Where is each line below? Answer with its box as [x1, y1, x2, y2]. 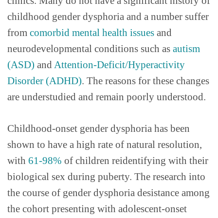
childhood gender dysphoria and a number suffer [7, 11, 209, 22]
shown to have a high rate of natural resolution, [7, 138, 202, 150]
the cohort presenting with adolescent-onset [7, 202, 187, 214]
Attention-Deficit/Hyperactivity [54, 59, 185, 71]
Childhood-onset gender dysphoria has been [7, 122, 190, 134]
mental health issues [72, 27, 154, 38]
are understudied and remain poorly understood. [7, 91, 206, 103]
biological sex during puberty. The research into [7, 170, 205, 182]
